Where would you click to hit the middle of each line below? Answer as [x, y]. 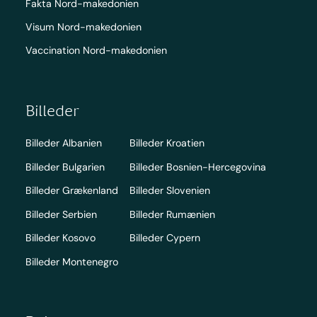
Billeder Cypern [165, 238]
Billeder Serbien [61, 214]
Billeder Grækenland [71, 191]
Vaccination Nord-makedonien [96, 51]
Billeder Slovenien [169, 191]
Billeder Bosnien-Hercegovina [197, 167]
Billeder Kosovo [60, 238]
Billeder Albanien [63, 143]
